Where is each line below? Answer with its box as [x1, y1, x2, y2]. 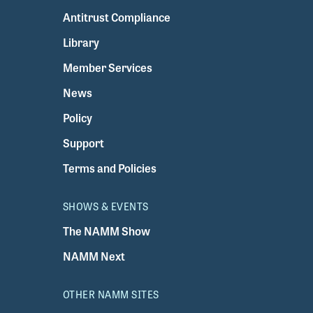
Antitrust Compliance [62, 9, 170, 26]
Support [62, 135, 104, 152]
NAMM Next [62, 248, 125, 265]
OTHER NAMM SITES [62, 287, 159, 302]
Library [62, 34, 99, 51]
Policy [62, 110, 92, 126]
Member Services [62, 59, 152, 76]
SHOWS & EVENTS [62, 199, 149, 214]
